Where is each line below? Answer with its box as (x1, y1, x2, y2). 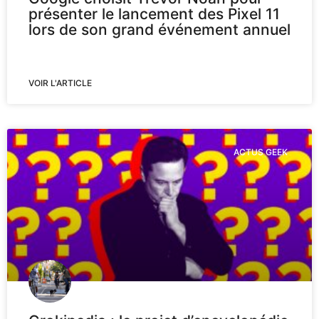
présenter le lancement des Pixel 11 (28, 4, 280, 23)
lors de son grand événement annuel (28, 20, 291, 38)
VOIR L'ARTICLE (28, 77, 92, 88)
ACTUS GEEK (233, 146, 288, 157)
